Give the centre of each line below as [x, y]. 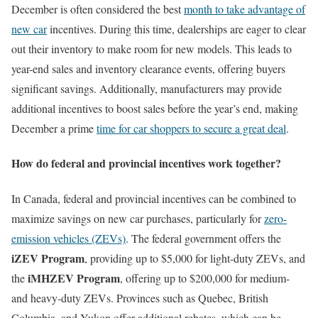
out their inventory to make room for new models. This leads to [152, 49]
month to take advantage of [245, 9]
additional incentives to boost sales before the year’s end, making [155, 109]
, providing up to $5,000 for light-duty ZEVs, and [195, 258]
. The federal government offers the [203, 238]
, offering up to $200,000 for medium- [205, 278]
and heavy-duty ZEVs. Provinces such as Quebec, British [140, 297]
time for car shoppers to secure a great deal [191, 128]
